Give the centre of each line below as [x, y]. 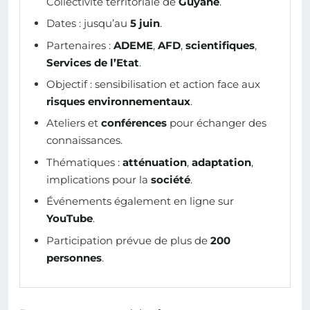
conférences [134, 123]
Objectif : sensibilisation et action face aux [153, 84]
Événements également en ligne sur [140, 201]
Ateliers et [74, 123]
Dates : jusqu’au [88, 24]
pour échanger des [217, 123]
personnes [74, 257]
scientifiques [220, 45]
